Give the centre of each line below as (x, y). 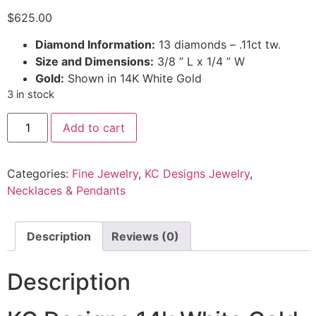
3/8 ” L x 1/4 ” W (199, 62)
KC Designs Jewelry (197, 173)
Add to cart (94, 127)
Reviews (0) (145, 236)
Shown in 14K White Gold (133, 79)
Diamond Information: (95, 45)
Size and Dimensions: (95, 62)
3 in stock (31, 95)
